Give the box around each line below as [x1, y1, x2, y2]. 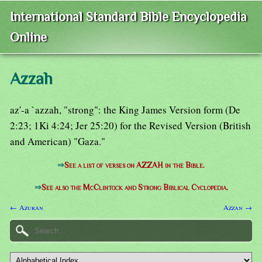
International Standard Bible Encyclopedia [10, 9, 247, 25]
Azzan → [223, 202, 252, 212]
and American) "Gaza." [10, 135, 105, 149]
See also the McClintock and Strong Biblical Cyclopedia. [41, 183, 228, 192]
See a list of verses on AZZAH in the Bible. [64, 161, 205, 170]
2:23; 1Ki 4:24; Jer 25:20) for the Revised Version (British [10, 119, 251, 133]
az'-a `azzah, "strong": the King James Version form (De [10, 103, 240, 117]
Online [10, 30, 47, 45]
